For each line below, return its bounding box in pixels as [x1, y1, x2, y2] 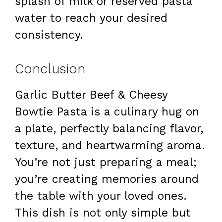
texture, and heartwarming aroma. [15, 138, 205, 152]
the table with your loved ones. [15, 189, 187, 203]
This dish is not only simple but [15, 206, 191, 220]
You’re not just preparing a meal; [15, 155, 197, 169]
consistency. [15, 28, 83, 42]
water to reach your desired [15, 11, 167, 25]
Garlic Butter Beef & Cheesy [15, 88, 167, 102]
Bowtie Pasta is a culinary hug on [15, 105, 199, 118]
